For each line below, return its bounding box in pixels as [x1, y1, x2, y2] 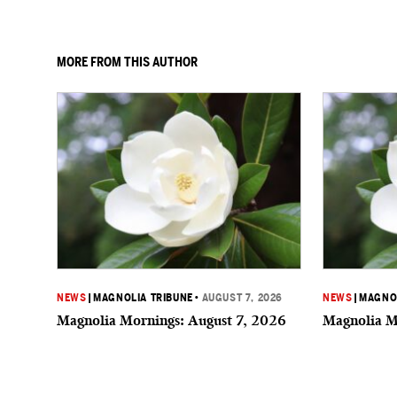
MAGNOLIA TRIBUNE [93, 292, 193, 304]
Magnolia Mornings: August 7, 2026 [57, 312, 286, 329]
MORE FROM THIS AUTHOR [57, 55, 198, 69]
